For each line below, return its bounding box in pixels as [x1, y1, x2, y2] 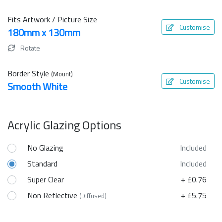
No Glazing [27, 142, 63, 154]
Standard [27, 158, 57, 170]
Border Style [7, 67, 51, 80]
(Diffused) [79, 191, 107, 201]
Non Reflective [27, 189, 79, 202]
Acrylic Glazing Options [7, 116, 121, 134]
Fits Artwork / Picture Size [7, 13, 97, 26]
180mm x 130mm [7, 25, 80, 41]
